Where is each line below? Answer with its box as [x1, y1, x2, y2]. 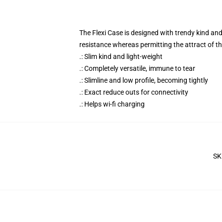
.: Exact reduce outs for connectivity [79, 88, 188, 96]
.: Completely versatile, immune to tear [79, 64, 195, 72]
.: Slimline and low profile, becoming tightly [79, 76, 208, 84]
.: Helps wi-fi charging [79, 100, 145, 108]
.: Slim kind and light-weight [79, 53, 163, 60]
